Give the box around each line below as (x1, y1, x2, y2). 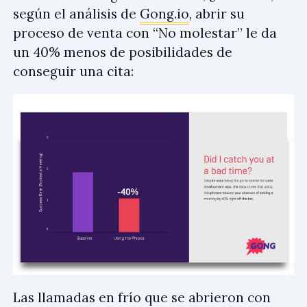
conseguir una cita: (13, 63, 134, 80)
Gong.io (140, 5, 189, 23)
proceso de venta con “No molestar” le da (13, 25, 277, 42)
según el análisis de (13, 5, 140, 23)
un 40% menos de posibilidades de (13, 44, 232, 61)
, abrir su (189, 5, 245, 23)
